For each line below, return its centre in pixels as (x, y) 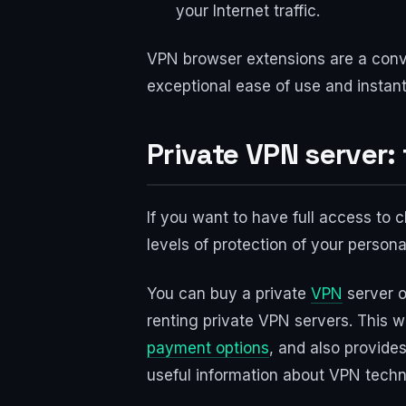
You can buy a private (229, 294)
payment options (208, 348)
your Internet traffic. (248, 11)
